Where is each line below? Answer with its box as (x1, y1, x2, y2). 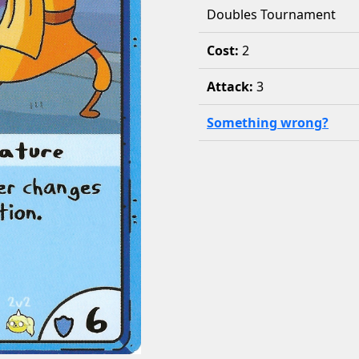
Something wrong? (207, 114, 329, 131)
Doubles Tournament (207, 6, 336, 23)
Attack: (207, 78, 256, 95)
